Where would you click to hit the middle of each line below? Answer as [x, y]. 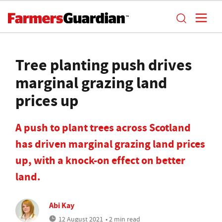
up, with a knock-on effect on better [100, 160]
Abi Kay [62, 205]
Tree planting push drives [104, 65]
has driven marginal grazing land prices [110, 144]
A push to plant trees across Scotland [103, 128]
